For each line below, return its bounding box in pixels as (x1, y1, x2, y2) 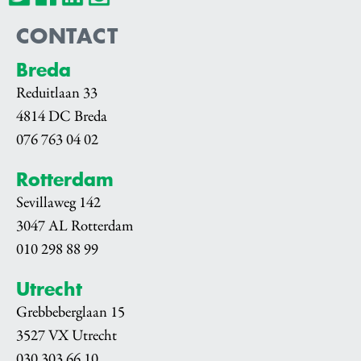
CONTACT (16, 22, 118, 49)
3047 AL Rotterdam (16, 217, 133, 234)
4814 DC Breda (16, 107, 107, 125)
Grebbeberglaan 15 (16, 303, 125, 321)
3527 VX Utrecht (16, 326, 117, 344)
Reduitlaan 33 (16, 84, 98, 102)
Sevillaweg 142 (16, 193, 101, 211)
